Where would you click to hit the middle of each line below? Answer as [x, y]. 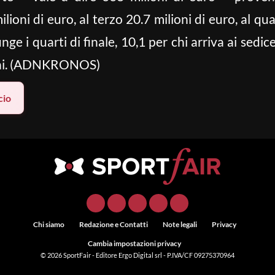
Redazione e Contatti [113, 224]
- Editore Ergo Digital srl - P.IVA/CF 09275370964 [163, 255]
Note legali [180, 224]
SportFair [78, 255]
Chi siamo [48, 224]
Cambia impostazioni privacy [134, 243]
